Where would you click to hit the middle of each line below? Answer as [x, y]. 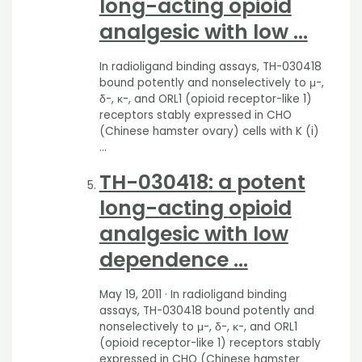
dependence [164, 259]
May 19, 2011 [130, 294]
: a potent [257, 182]
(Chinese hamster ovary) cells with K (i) [209, 131]
